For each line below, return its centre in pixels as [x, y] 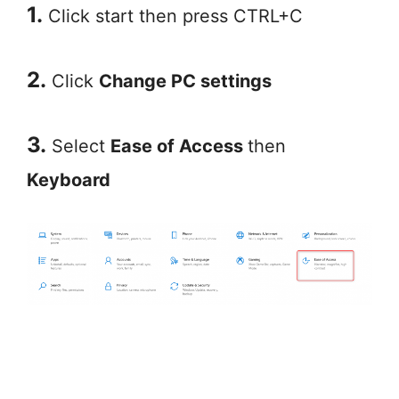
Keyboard [69, 179]
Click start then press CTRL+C [173, 16]
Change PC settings [185, 81]
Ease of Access [179, 146]
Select [78, 146]
